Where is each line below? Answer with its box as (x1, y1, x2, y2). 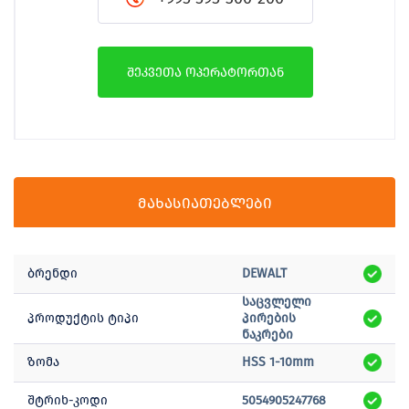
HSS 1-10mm (242, 354, 314, 371)
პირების (242, 310, 296, 327)
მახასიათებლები (137, 194, 272, 213)
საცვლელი (242, 294, 311, 310)
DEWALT (242, 266, 287, 282)
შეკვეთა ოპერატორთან (126, 65, 284, 81)
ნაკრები (242, 327, 293, 343)
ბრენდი (27, 266, 78, 282)
